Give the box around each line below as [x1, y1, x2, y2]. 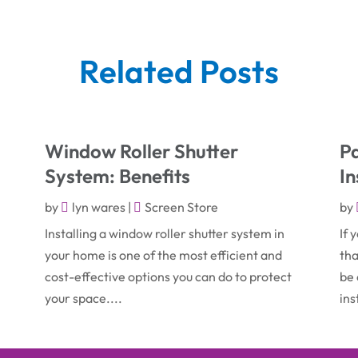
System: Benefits [44, 163, 190, 188]
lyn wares [71, 198, 125, 215]
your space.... [44, 289, 122, 306]
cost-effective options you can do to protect [44, 268, 292, 284]
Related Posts [79, 50, 279, 91]
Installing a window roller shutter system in [44, 225, 284, 241]
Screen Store [144, 198, 218, 215]
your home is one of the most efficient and [44, 246, 282, 263]
